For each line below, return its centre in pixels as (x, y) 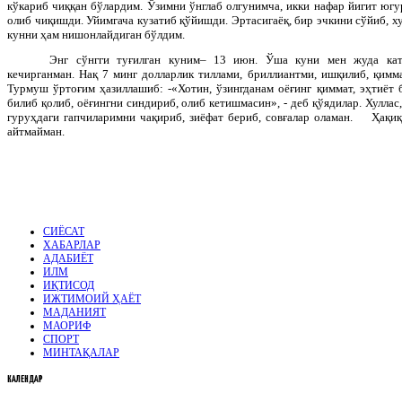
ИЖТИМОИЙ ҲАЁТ (92, 298)
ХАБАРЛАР (72, 245)
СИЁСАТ (64, 231)
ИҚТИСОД (69, 285)
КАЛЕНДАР (25, 379)
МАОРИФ (67, 325)
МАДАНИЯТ (74, 312)
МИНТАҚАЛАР (81, 352)
